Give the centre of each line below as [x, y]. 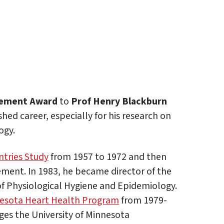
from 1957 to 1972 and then [107, 157]
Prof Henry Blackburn [119, 101]
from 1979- [143, 200]
